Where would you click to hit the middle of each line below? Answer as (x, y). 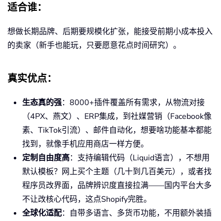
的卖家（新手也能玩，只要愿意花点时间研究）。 (94, 45)
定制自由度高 (46, 158)
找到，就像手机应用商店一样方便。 (85, 144)
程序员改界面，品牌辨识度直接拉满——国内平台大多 (117, 185)
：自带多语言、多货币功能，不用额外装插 (137, 213)
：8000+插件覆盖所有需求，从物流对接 (133, 102)
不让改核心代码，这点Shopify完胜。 (87, 199)
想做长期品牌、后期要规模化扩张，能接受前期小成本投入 (110, 31)
